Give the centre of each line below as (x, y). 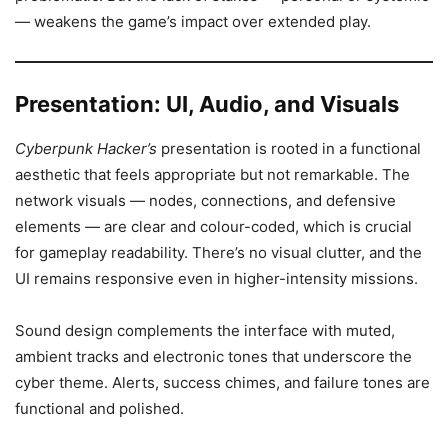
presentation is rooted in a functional (289, 148)
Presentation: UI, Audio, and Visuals (207, 104)
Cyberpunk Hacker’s (86, 148)
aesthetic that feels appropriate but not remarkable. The (212, 174)
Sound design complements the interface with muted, (205, 330)
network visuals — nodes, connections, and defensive (205, 200)
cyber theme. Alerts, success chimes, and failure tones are (222, 382)
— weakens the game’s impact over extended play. (193, 21)
